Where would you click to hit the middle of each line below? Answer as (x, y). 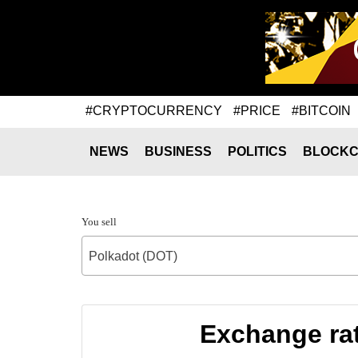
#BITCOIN (321, 110)
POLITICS (257, 151)
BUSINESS (178, 151)
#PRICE (257, 110)
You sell (99, 222)
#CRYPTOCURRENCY (154, 110)
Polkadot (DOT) (133, 256)
